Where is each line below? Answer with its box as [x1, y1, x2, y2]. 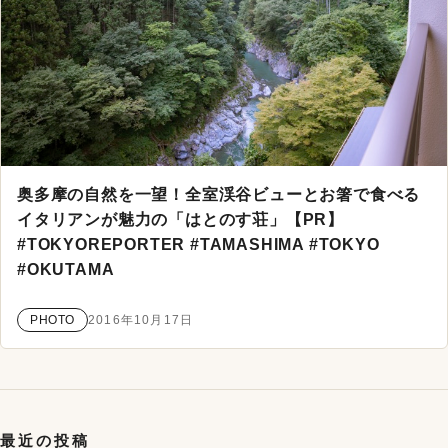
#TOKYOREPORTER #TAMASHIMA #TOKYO [17, 236, 380, 254]
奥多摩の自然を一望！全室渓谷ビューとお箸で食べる [17, 186, 421, 204]
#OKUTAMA [17, 261, 115, 279]
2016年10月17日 [88, 312, 194, 327]
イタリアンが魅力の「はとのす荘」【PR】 [17, 211, 344, 229]
